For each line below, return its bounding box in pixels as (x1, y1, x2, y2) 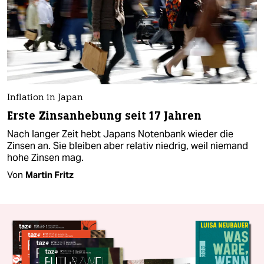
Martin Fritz (25, 169, 74, 180)
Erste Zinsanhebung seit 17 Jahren (7, 108, 202, 123)
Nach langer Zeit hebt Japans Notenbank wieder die (7, 127, 233, 140)
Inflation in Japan (7, 93, 83, 103)
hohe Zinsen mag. (7, 151, 84, 164)
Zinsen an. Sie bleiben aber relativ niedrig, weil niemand (7, 139, 248, 152)
